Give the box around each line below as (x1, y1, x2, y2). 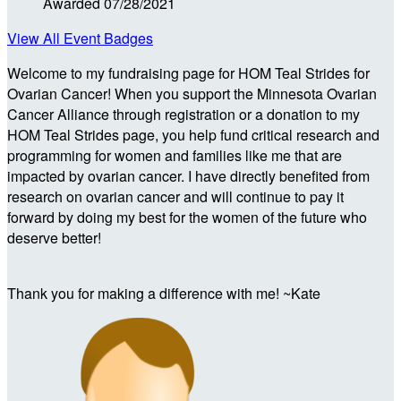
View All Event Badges (7, 27, 153, 48)
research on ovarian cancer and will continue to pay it (7, 185, 344, 207)
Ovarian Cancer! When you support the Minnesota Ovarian (7, 82, 377, 104)
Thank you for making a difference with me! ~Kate (7, 282, 320, 303)
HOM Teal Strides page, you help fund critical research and (7, 124, 380, 145)
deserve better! (7, 226, 101, 248)
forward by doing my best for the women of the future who (7, 206, 367, 227)
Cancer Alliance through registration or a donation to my (7, 103, 360, 124)
